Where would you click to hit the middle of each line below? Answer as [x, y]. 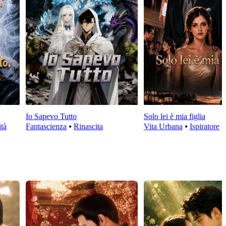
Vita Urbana [163, 127]
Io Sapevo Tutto [51, 117]
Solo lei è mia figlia [174, 117]
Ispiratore [204, 127]
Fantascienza [46, 127]
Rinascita [89, 127]
